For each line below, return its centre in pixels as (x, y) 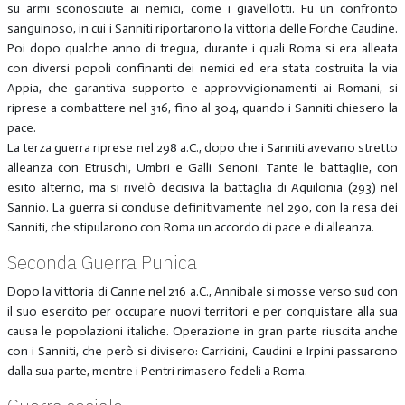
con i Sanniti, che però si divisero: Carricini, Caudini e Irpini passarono (202, 351)
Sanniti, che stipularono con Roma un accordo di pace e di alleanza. (190, 227)
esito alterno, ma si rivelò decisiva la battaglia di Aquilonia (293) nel (202, 187)
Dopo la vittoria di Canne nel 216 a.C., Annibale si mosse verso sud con (202, 291)
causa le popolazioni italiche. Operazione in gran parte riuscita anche (202, 331)
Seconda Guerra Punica (102, 262)
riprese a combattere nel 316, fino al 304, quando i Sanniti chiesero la (202, 108)
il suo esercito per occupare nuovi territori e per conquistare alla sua (202, 311)
